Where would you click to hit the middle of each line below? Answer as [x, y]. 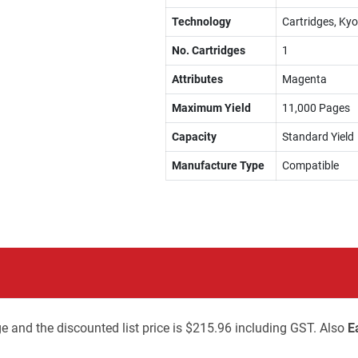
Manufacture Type [218, 165]
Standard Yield [318, 137]
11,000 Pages [316, 108]
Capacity [194, 137]
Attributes [197, 79]
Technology [201, 22]
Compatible [310, 165]
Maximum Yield [211, 108]
